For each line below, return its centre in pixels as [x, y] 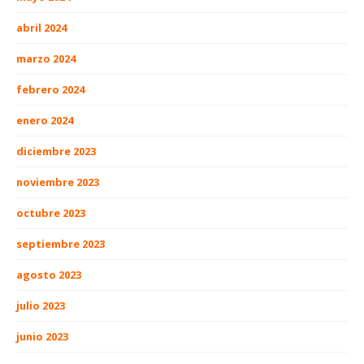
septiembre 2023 [61, 244]
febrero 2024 [50, 90]
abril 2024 [41, 28]
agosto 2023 [49, 275]
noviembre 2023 [58, 182]
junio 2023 [42, 337]
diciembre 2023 [56, 152]
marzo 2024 [46, 59]
